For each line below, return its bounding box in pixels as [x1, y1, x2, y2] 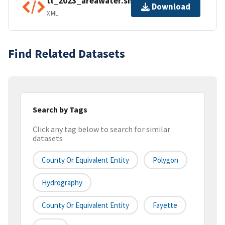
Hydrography [42, 178, 82, 188]
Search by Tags [33, 104, 87, 115]
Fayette [153, 200, 177, 210]
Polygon [153, 155, 178, 165]
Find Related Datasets [8, 45, 125, 61]
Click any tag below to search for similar [33, 124, 170, 135]
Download [152, 1, 190, 13]
